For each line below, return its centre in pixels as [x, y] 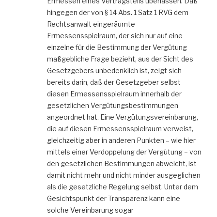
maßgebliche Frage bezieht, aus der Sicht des [120, 59]
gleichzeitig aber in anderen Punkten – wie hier [121, 140]
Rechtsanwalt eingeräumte [91, 24]
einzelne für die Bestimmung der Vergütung [117, 47]
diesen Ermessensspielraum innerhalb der [114, 94]
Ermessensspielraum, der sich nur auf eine [115, 36]
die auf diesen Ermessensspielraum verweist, [120, 129]
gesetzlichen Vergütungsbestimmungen [113, 106]
